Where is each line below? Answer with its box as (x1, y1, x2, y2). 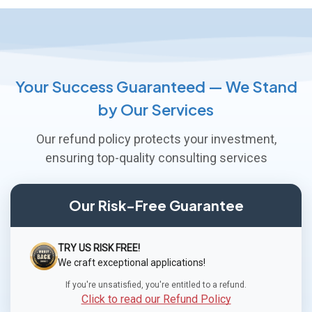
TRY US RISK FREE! (58, 242, 140, 253)
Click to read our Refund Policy (81, 292, 231, 306)
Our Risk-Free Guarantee (68, 196, 244, 214)
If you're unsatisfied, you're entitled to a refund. (65, 280, 247, 290)
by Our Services (98, 100, 214, 119)
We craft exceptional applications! (58, 257, 205, 268)
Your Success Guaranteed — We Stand (15, 77, 297, 96)
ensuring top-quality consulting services (45, 150, 267, 165)
